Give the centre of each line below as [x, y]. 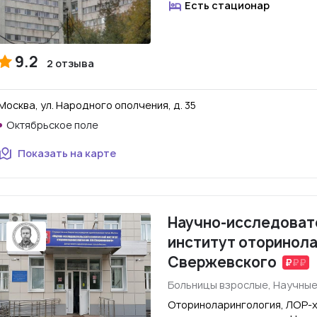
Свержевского [222, 262]
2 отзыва [70, 63]
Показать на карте [67, 153]
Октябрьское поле [52, 125]
